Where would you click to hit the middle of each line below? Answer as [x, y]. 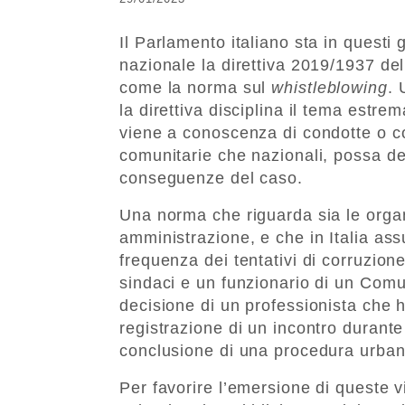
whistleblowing [330, 87]
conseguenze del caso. [211, 178]
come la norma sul [196, 87]
